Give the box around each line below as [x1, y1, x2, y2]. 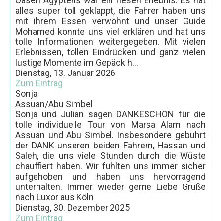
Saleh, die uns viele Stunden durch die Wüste [15, 150, 206, 161]
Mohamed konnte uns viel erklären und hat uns [15, 26, 206, 37]
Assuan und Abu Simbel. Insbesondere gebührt [15, 129, 206, 140]
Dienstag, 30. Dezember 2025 [15, 202, 130, 213]
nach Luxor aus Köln [15, 191, 94, 202]
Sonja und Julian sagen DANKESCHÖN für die [15, 109, 206, 119]
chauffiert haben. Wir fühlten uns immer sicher [15, 160, 206, 171]
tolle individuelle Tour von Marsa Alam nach [15, 119, 206, 130]
